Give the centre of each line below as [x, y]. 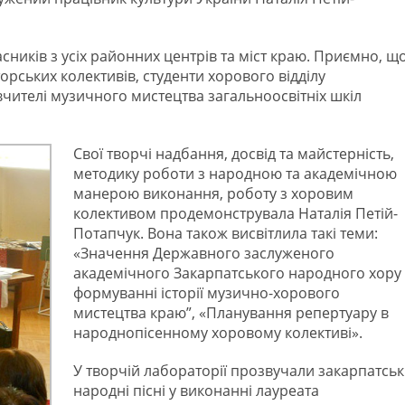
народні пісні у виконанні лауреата [196, 391]
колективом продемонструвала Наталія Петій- [235, 213]
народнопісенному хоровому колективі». [218, 333]
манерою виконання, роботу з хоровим [213, 193]
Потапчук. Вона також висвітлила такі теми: [226, 233]
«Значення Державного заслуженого [204, 253]
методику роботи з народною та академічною [235, 174]
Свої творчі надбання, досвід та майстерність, [234, 154]
